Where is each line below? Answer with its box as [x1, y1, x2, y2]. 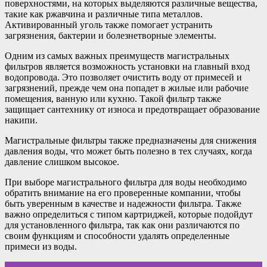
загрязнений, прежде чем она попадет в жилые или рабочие [5, 83, 249, 94]
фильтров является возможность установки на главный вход [5, 61, 250, 72]
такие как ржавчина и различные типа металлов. [5, 9, 203, 20]
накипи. [5, 115, 38, 126]
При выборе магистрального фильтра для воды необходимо [5, 177, 247, 188]
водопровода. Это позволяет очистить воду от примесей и [5, 72, 242, 83]
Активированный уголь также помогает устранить [5, 20, 212, 30]
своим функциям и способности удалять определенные [5, 231, 229, 241]
